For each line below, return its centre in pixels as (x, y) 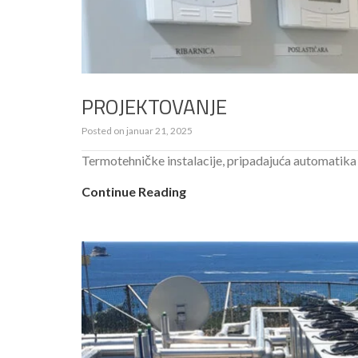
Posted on (104, 130)
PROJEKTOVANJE (154, 106)
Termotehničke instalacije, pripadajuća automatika (219, 160)
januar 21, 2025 (159, 130)
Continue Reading (134, 191)
